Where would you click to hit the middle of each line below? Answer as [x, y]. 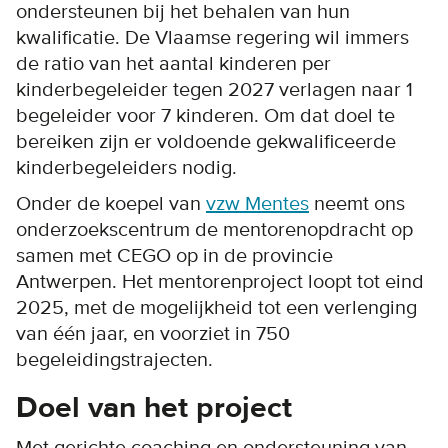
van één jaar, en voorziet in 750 [153, 333]
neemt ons [357, 203]
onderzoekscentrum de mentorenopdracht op [214, 229]
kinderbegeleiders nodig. [126, 167]
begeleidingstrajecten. [114, 359]
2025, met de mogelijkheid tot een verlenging [216, 307]
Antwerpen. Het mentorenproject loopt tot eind [220, 281]
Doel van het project [154, 408]
